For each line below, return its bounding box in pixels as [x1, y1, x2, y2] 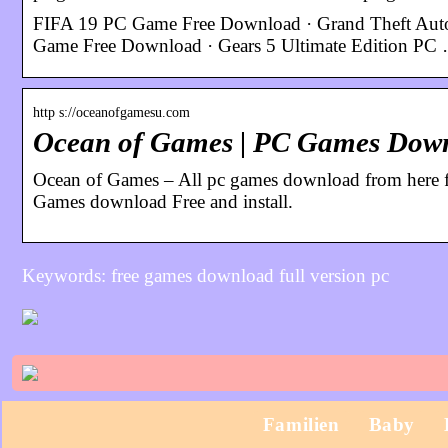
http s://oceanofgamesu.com [33, 104, 190, 120]
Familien [262, 413, 340, 435]
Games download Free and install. [33, 190, 293, 212]
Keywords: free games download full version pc [22, 264, 389, 286]
